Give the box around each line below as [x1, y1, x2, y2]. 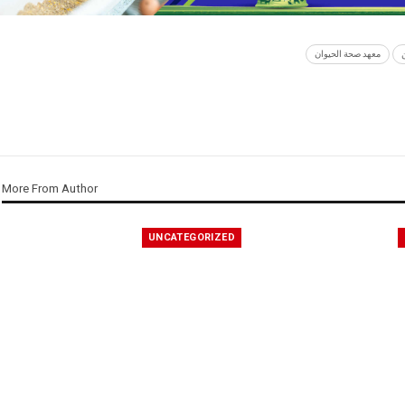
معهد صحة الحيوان [315, 49, 381, 60]
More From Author [2, 182, 98, 196]
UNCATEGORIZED [147, 231, 236, 243]
